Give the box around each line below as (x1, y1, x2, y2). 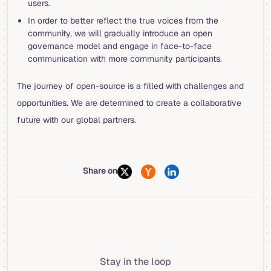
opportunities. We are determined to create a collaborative (17, 97, 241, 109)
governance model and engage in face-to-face (27, 41, 212, 52)
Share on (83, 165, 117, 177)
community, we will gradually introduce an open (27, 28, 212, 39)
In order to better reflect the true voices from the (27, 15, 218, 27)
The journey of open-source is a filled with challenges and (17, 80, 244, 92)
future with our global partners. (17, 114, 136, 126)
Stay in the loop (100, 255, 171, 269)
